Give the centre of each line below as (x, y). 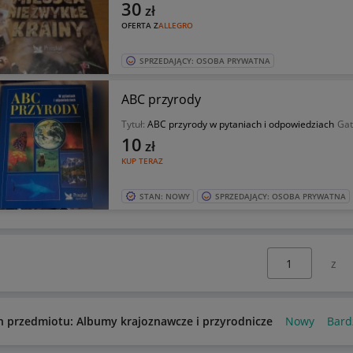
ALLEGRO (175, 25)
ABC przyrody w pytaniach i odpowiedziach (240, 124)
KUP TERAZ (142, 161)
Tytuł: (134, 124)
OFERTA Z (139, 25)
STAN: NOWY (164, 196)
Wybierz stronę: (289, 255)
